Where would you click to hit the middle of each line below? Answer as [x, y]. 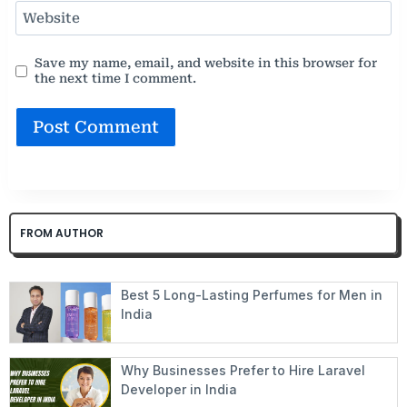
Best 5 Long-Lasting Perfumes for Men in [251, 294]
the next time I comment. [116, 79]
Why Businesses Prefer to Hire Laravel [243, 370]
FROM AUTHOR [62, 233]
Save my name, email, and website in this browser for [206, 63]
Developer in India [179, 389]
